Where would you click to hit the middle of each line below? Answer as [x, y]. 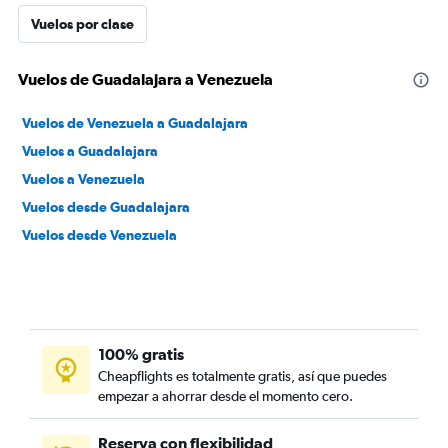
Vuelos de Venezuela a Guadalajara [135, 123]
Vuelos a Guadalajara [90, 151]
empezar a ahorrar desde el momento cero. [225, 396]
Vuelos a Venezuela [83, 179]
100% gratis [141, 354]
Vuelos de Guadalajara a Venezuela [145, 79]
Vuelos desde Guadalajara [106, 207]
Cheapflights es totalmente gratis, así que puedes [242, 376]
